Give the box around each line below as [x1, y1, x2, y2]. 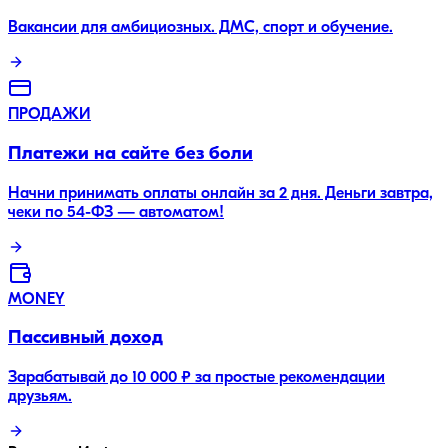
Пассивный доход [8, 329, 163, 349]
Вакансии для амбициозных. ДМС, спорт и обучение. [8, 20, 393, 37]
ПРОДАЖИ [8, 107, 91, 124]
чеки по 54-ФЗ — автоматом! [8, 204, 224, 221]
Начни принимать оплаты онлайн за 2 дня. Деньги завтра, [8, 185, 433, 202]
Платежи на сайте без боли [8, 144, 253, 164]
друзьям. [8, 388, 72, 405]
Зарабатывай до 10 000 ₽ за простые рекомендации [8, 369, 385, 386]
